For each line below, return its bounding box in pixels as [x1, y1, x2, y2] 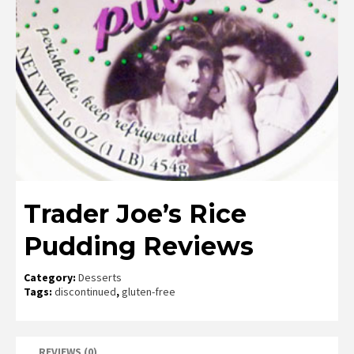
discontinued [55, 284, 116, 299]
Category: [24, 269, 78, 284]
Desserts [78, 269, 122, 284]
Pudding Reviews [24, 230, 254, 262]
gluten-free [122, 284, 175, 299]
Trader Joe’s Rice [24, 198, 247, 229]
